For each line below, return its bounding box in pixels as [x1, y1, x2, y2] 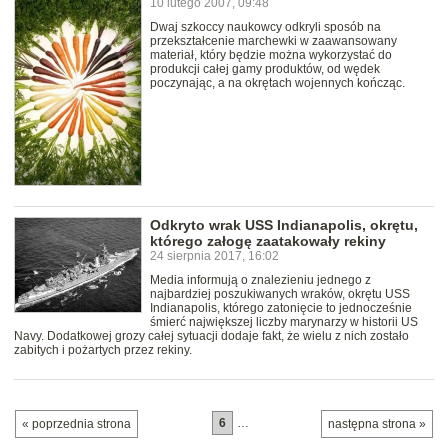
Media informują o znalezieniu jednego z [150, 272, 371, 287]
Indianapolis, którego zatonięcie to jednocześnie [150, 300, 412, 315]
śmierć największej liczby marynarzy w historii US [150, 314, 418, 329]
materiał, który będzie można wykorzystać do [150, 48, 392, 63]
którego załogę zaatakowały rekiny [150, 232, 386, 249]
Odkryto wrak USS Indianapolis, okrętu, [150, 216, 418, 233]
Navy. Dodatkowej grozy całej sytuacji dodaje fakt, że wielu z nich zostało [14, 328, 409, 343]
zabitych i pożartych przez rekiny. [14, 342, 192, 357]
